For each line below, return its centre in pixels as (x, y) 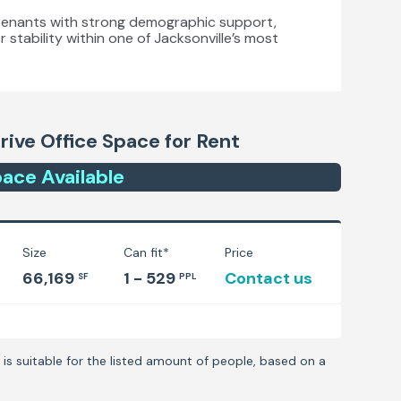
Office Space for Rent (138, 141)
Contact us (269, 278)
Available (81, 177)
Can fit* (147, 252)
